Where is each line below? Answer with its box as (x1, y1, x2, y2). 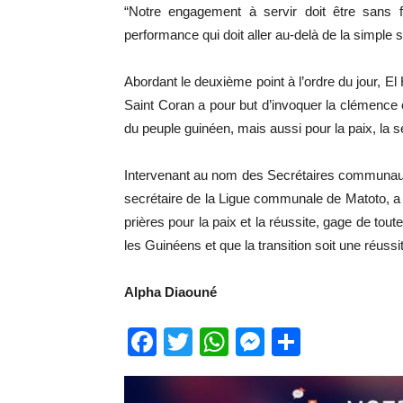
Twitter (193, 326, 278, 358)
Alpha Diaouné (124, 284, 217, 300)
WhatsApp (228, 326, 362, 358)
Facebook (157, 326, 284, 358)
